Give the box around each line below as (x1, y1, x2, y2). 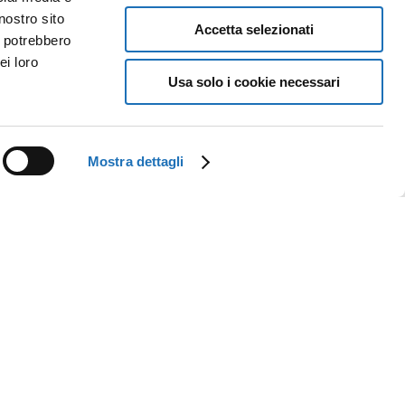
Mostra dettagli (88, 154, 184, 169)
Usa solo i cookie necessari (168, 74, 340, 89)
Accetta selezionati (194, 21, 314, 37)
